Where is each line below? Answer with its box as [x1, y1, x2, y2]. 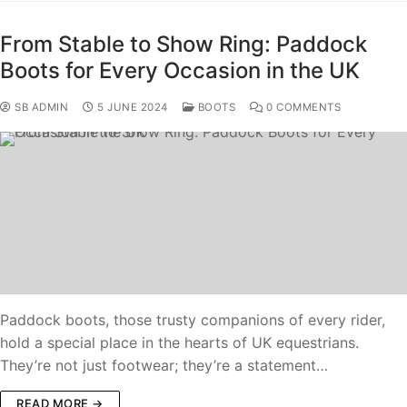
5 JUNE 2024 [97, 100, 168, 114]
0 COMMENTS [263, 100, 341, 114]
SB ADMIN [11, 100, 68, 114]
